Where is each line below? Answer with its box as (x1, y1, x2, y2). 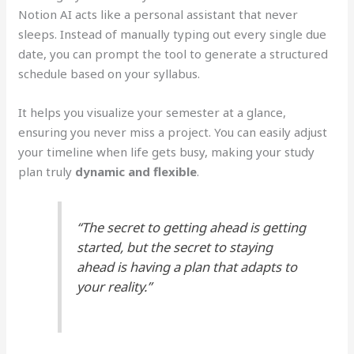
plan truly (18, 164, 76, 180)
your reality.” (77, 277, 153, 296)
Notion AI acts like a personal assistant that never (18, 6, 299, 23)
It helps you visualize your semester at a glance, (18, 104, 287, 121)
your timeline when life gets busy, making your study (18, 144, 315, 160)
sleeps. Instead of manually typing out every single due (18, 26, 327, 43)
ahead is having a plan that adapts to (77, 257, 298, 276)
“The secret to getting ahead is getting (77, 217, 307, 236)
